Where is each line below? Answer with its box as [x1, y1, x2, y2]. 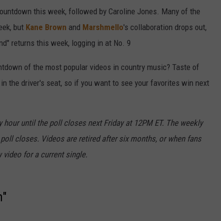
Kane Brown [26, 22, 67, 33]
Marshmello [82, 22, 123, 33]
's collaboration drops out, [123, 22, 207, 33]
